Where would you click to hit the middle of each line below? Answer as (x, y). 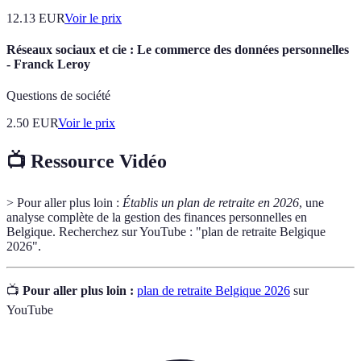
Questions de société (58, 96)
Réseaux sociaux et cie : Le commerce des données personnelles (178, 49)
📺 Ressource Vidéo (87, 162)
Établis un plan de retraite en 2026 (211, 203)
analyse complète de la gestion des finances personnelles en (157, 217)
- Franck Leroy (48, 64)
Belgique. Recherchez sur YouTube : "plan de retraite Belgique (166, 232)
